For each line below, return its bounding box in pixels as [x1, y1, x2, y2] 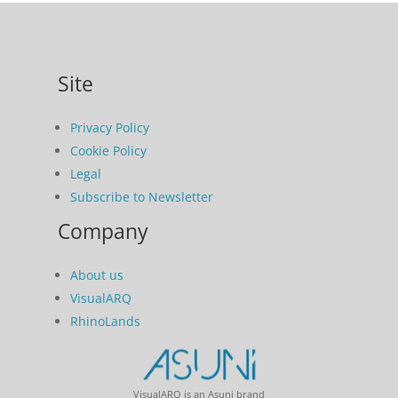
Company [57, 217, 148, 245]
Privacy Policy [69, 119, 149, 136]
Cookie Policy [69, 142, 147, 159]
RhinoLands [69, 313, 140, 330]
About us [69, 267, 123, 283]
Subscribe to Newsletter [69, 188, 213, 205]
